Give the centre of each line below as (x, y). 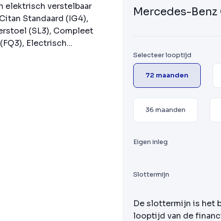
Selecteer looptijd (162, 55)
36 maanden (166, 110)
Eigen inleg (150, 142)
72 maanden (167, 75)
